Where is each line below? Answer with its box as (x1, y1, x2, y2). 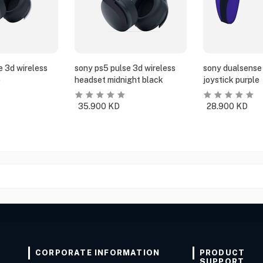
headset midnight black (75, 75, 164, 85)
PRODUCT (199, 248, 245, 257)
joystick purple (203, 75, 259, 85)
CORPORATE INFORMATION (35, 248, 160, 257)
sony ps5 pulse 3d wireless (75, 63, 176, 73)
